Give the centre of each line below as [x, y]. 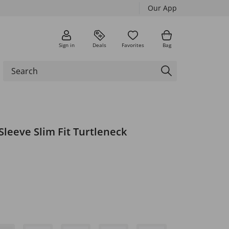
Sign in [66, 45]
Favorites [133, 45]
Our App [162, 8]
